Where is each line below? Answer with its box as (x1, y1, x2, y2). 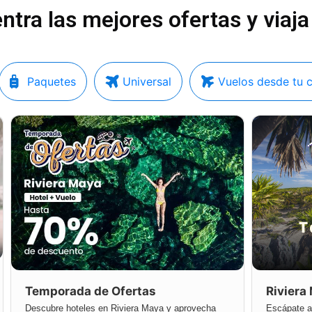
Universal (122, 75, 171, 88)
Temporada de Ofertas (25, 284, 156, 299)
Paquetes (26, 75, 76, 88)
